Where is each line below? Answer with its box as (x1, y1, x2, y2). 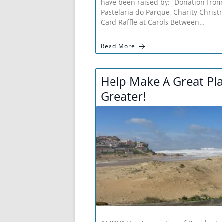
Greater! (101, 88, 146, 105)
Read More (101, 42, 135, 51)
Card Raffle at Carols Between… (101, 17, 205, 27)
